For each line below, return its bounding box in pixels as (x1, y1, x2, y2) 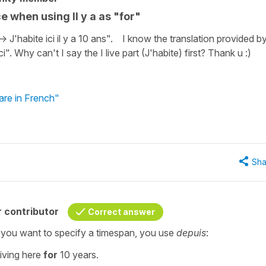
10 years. (60, 248, 99, 261)
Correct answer (88, 206, 155, 217)
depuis (176, 226, 206, 239)
